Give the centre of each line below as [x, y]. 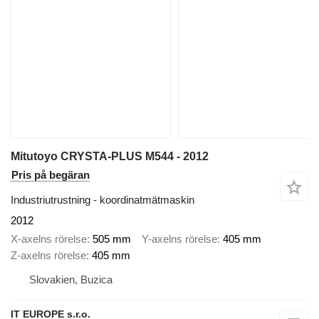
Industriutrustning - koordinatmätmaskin [103, 199]
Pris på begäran [51, 174]
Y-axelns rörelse [179, 239]
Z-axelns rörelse [48, 256]
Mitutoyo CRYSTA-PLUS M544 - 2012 [110, 156]
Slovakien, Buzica [71, 280]
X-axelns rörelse [49, 239]
